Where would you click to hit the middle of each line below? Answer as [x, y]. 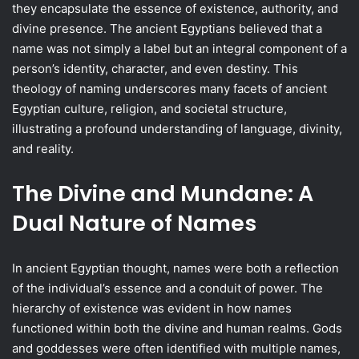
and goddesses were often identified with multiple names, [176, 348]
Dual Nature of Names [134, 223]
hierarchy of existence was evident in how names [152, 308]
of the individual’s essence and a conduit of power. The [167, 288]
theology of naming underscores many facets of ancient [169, 89]
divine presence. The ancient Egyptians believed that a [167, 28]
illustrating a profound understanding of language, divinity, [177, 129]
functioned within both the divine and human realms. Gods [177, 328]
